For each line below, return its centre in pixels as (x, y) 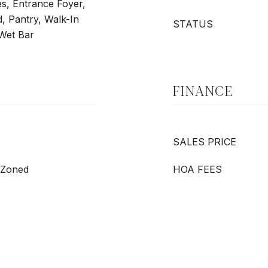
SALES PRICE (205, 142)
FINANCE (203, 90)
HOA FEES (197, 169)
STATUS (193, 24)
